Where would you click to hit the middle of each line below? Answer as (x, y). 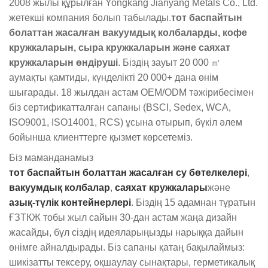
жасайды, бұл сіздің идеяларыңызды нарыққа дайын (126, 232)
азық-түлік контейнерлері (70, 202)
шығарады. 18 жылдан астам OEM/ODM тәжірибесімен (131, 93)
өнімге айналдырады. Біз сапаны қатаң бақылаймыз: (127, 247)
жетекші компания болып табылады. (90, 18)
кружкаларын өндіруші (63, 63)
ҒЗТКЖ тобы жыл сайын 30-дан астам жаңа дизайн (123, 217)
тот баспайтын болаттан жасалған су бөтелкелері (128, 172)
